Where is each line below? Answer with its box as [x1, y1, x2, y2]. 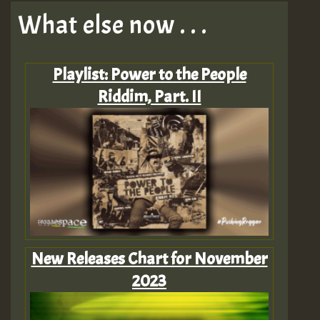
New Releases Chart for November [31, 248, 268, 270]
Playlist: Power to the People [52, 64, 246, 86]
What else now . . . [18, 9, 207, 42]
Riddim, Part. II [97, 86, 201, 108]
